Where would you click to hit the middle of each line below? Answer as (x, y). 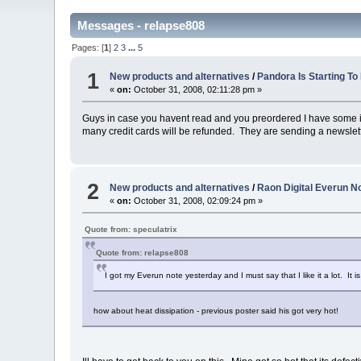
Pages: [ (88, 47)
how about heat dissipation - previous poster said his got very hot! (216, 310)
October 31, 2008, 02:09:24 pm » (197, 200)
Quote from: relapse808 (143, 252)
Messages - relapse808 (141, 26)
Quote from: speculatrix (131, 229)
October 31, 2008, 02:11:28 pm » (197, 90)
